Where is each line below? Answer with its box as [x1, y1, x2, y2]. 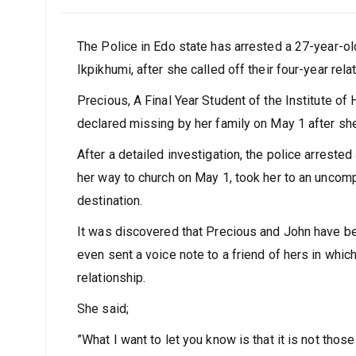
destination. [77, 193, 143, 208]
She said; [77, 301, 129, 316]
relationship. [77, 270, 149, 285]
